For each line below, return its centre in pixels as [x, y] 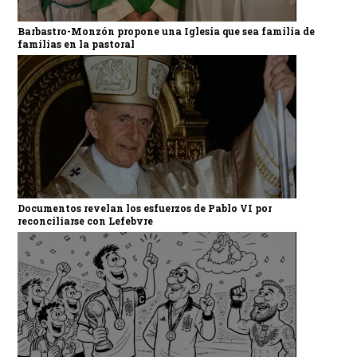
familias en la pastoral [76, 43]
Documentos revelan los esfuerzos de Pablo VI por [144, 208]
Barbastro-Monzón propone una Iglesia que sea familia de [166, 31]
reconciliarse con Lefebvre [85, 220]
